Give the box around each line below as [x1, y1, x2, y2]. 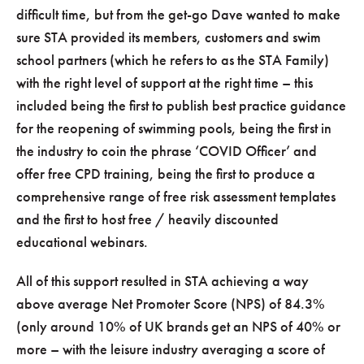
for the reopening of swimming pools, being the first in [16, 118, 331, 137]
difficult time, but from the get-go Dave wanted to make [16, 4, 340, 24]
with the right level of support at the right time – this [16, 72, 313, 92]
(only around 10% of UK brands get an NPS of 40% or [16, 316, 340, 336]
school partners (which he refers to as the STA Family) [16, 50, 329, 69]
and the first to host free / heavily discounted [16, 209, 279, 228]
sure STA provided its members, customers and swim [16, 27, 321, 46]
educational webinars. [16, 232, 148, 251]
